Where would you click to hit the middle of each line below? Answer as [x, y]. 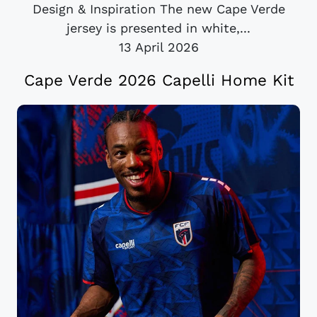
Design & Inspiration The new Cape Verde [158, 9]
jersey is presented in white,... [158, 28]
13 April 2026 [158, 47]
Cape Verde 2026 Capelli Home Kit [158, 80]
